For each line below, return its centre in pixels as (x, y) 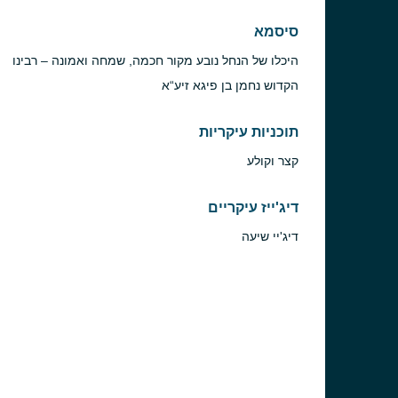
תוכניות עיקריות (249, 131)
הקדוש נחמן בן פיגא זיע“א (230, 85)
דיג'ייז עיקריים (253, 207)
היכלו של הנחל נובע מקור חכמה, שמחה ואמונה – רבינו (155, 60)
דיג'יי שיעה (270, 236)
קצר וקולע (273, 160)
